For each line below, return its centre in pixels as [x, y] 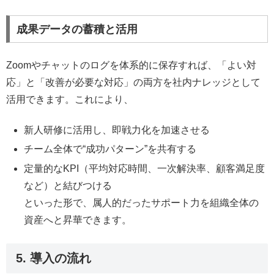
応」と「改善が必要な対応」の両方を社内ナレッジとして [133, 82]
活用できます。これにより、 [70, 99]
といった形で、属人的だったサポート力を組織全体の [142, 202]
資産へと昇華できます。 [78, 220]
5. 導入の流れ [54, 258]
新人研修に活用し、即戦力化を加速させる [117, 130]
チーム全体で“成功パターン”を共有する [110, 149]
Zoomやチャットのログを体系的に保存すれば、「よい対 [131, 65]
